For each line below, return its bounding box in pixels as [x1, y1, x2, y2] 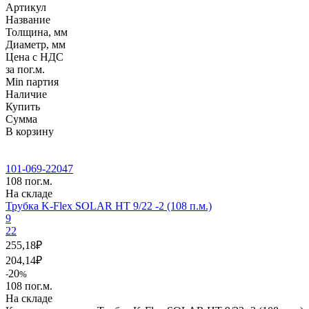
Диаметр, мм [6, 38, 66, 50]
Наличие [6, 88, 47, 100]
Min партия [6, 75, 59, 88]
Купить [6, 100, 40, 112]
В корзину [6, 125, 54, 137]
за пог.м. [6, 63, 45, 75]
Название [6, 13, 50, 26]
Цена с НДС [6, 50, 63, 63]
